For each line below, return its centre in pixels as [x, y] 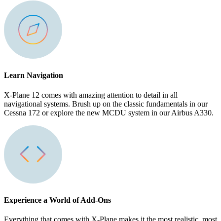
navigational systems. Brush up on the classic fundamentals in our [106, 104]
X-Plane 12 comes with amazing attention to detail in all [91, 95]
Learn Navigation [34, 75]
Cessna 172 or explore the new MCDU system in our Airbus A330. [109, 112]
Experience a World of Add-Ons [57, 200]
